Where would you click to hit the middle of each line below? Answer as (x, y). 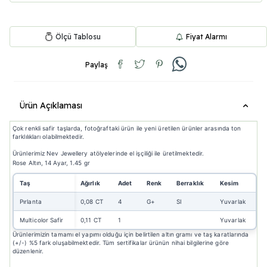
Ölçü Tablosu (78, 36)
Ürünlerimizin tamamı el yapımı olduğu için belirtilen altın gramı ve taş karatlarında (131, 235)
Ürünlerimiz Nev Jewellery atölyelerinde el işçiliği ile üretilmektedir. (108, 153)
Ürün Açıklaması (51, 106)
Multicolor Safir (42, 220)
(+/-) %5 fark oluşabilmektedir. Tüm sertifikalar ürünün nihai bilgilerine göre (121, 243)
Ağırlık (90, 183)
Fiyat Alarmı (207, 36)
